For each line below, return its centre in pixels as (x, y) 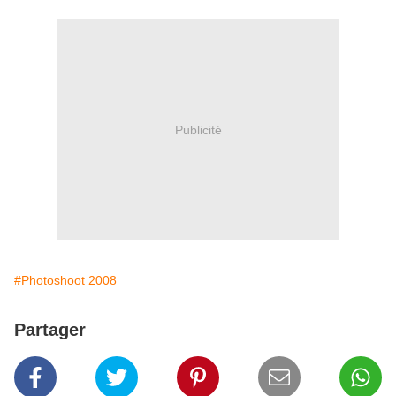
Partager (50, 330)
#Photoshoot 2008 (65, 281)
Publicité (198, 129)
